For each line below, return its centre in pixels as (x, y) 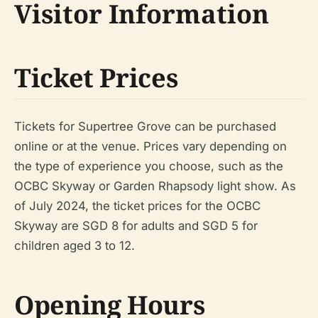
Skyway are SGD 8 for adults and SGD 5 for (136, 225)
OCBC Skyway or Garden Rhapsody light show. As (155, 186)
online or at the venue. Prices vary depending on (150, 146)
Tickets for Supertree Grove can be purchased (145, 126)
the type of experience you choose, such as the (149, 166)
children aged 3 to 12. (75, 245)
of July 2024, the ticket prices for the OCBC (137, 205)
